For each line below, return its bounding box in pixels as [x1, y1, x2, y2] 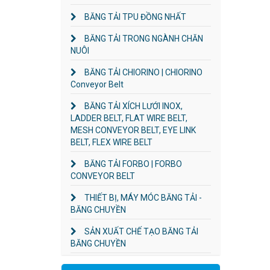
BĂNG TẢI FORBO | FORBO [83, 159, 182, 169]
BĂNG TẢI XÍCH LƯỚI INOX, [83, 101, 183, 111]
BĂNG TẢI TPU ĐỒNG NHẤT [83, 11, 186, 22]
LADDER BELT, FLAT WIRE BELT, [71, 113, 187, 123]
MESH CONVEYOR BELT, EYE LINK [71, 125, 196, 135]
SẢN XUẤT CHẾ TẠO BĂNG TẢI [83, 226, 198, 236]
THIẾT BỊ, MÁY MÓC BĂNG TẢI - [83, 192, 202, 202]
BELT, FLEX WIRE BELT [71, 137, 152, 147]
